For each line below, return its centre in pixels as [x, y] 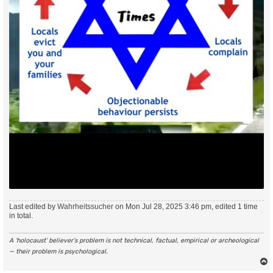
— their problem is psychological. [58, 252]
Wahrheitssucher [85, 206]
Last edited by [33, 206]
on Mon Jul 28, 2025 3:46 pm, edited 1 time [186, 206]
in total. [21, 215]
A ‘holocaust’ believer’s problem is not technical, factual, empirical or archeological [134, 241]
